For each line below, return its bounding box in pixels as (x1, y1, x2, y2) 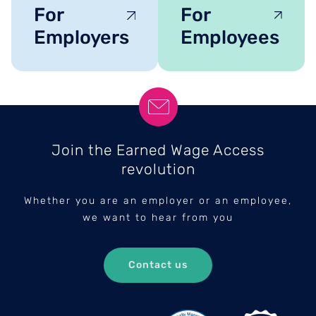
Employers (34, 26, 129, 49)
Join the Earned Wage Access (51, 141, 265, 159)
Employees (181, 26, 279, 49)
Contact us (128, 259, 188, 272)
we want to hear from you (83, 212, 233, 224)
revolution (121, 160, 195, 178)
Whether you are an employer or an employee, (24, 195, 292, 207)
